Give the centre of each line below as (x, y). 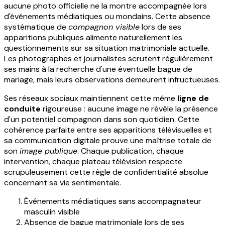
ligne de (193, 98)
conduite (22, 109)
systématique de (36, 27)
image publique (48, 151)
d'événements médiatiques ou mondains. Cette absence (107, 17)
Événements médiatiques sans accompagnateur (113, 201)
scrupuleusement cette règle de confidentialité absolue (106, 172)
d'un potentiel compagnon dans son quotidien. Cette (102, 120)
